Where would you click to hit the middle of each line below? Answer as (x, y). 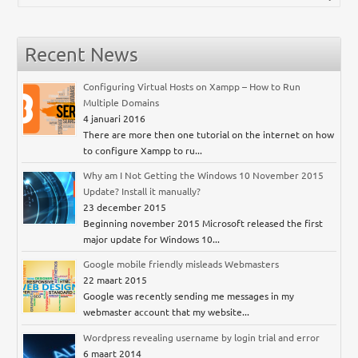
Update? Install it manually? (142, 191)
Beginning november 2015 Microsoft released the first (203, 223)
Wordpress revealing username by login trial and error (202, 338)
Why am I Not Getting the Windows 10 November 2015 (204, 175)
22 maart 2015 (115, 280)
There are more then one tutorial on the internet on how (209, 135)
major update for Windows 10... (152, 239)
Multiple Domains (121, 103)
